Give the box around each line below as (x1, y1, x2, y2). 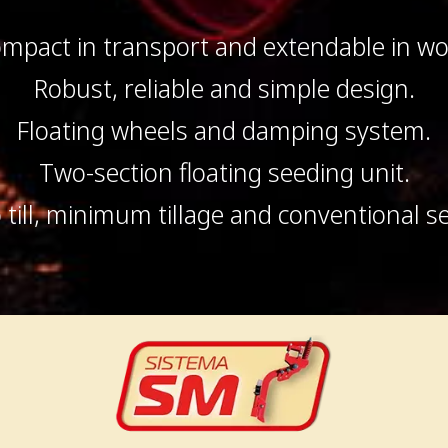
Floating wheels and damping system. (17, 112, 431, 149)
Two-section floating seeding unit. (38, 154, 410, 191)
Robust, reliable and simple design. (33, 70, 415, 107)
